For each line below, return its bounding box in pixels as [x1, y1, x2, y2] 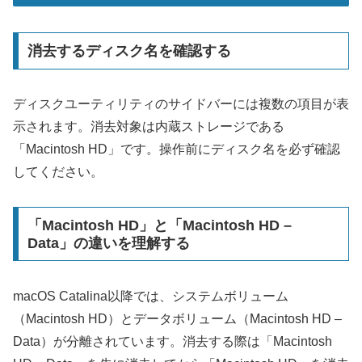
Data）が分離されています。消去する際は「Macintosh [13, 334, 332, 348]
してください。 [13, 165, 103, 179]
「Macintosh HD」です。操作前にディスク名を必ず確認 [13, 142, 340, 157]
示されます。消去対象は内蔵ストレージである [13, 120, 284, 134]
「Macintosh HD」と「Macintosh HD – [27, 217, 292, 234]
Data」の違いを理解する [27, 234, 190, 251]
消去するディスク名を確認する [27, 43, 231, 60]
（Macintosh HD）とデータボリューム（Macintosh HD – [13, 311, 342, 326]
